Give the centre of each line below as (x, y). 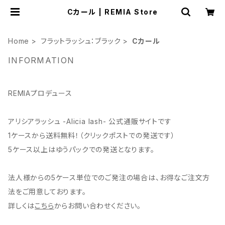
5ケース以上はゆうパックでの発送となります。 (81, 149)
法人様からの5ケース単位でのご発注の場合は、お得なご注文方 (109, 178)
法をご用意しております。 (47, 192)
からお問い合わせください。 (98, 206)
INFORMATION (41, 60)
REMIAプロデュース (40, 93)
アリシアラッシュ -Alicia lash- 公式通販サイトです (90, 121)
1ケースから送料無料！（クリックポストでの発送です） (92, 135)
